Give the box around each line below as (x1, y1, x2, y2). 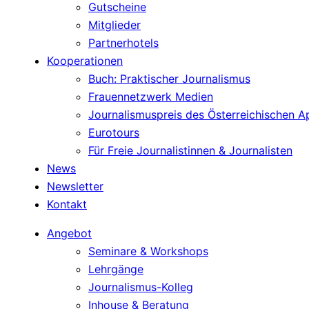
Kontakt (47, 197, 87, 211)
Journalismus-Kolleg (88, 280, 193, 294)
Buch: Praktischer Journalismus (88, 72, 250, 86)
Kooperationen (47, 54, 123, 68)
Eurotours (88, 126, 139, 139)
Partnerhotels (88, 36, 159, 50)
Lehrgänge (88, 262, 143, 276)
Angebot (47, 226, 92, 240)
